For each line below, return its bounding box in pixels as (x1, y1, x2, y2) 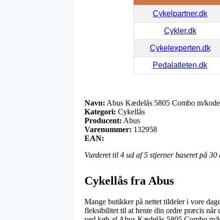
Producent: (84, 116, 122, 125)
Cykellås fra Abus (84, 174, 174, 187)
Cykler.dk (164, 26, 196, 35)
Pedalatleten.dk (153, 60, 207, 69)
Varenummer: (84, 125, 132, 134)
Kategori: (84, 107, 116, 116)
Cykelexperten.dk (149, 43, 211, 52)
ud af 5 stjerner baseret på (124, 150, 209, 159)
